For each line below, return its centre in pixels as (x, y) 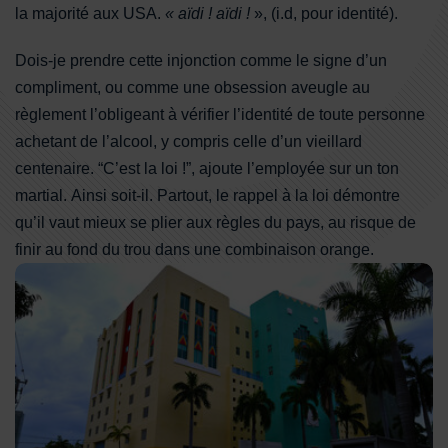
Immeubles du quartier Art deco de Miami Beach (183, 274)
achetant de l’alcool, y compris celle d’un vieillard (188, 142)
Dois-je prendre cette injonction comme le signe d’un (201, 61)
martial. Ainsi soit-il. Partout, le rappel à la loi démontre (207, 196)
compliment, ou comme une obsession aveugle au (192, 88)
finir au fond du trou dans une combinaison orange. (194, 250)
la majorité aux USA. (90, 14)
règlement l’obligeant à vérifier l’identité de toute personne (220, 115)
